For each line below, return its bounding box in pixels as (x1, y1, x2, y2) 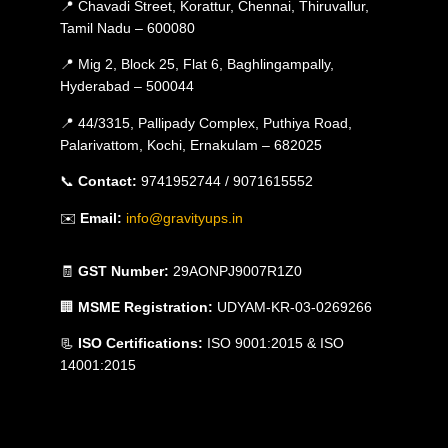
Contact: (78, 173, 137, 190)
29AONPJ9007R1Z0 (169, 262, 302, 279)
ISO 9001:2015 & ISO (203, 335, 344, 352)
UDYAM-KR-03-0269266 (213, 299, 372, 316)
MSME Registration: (78, 299, 213, 316)
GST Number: (78, 262, 169, 279)
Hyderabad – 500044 (60, 78, 194, 95)
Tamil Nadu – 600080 (60, 20, 195, 37)
